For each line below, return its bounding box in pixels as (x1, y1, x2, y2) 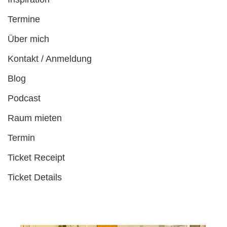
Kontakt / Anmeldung (8, 54, 92, 64)
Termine (8, 14, 41, 25)
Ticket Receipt (8, 153, 65, 163)
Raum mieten (8, 113, 62, 124)
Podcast (8, 93, 41, 104)
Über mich (8, 34, 50, 45)
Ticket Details (8, 172, 62, 183)
